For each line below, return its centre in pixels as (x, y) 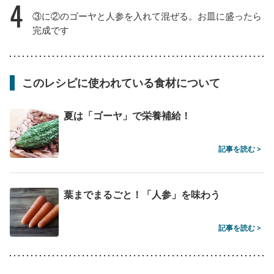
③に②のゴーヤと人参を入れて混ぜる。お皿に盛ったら (147, 16)
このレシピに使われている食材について (121, 82)
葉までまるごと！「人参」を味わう (142, 194)
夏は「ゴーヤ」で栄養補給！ (127, 115)
